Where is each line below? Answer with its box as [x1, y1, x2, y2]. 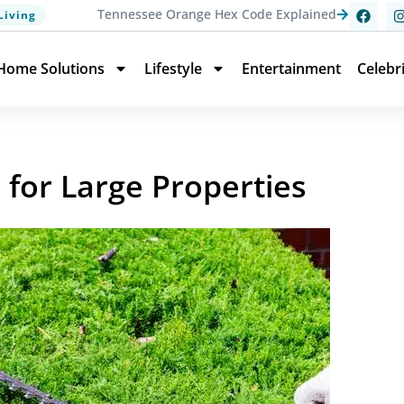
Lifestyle [144, 59, 202, 79]
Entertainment [242, 59, 341, 79]
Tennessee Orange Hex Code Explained [96, 5, 336, 23]
